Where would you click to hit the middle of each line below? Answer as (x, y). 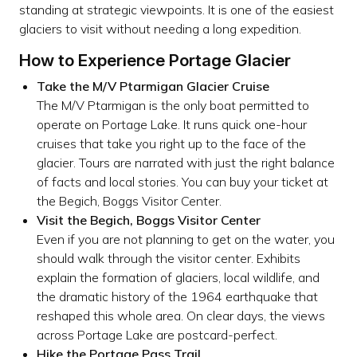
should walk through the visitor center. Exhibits (168, 258)
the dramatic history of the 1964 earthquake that (177, 296)
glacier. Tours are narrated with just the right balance (185, 162)
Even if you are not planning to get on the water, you (185, 239)
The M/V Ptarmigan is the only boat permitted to (173, 105)
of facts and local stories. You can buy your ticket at (182, 181)
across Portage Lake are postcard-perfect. (157, 334)
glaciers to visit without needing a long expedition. (160, 28)
